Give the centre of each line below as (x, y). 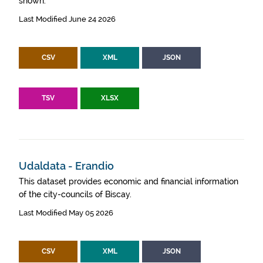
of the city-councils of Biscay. (75, 194)
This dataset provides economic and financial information (129, 181)
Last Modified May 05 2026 (66, 213)
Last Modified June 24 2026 (67, 19)
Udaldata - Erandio (66, 166)
